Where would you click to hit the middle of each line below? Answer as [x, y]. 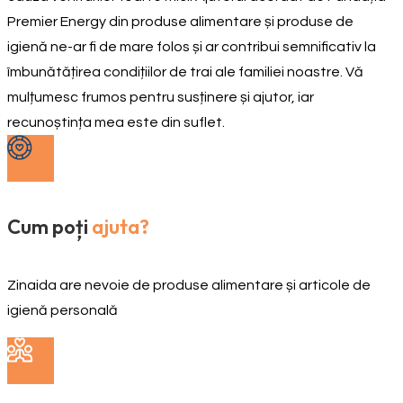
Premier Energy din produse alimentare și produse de [180, 21]
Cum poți [48, 227]
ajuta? [121, 227]
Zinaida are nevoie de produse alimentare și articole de [189, 286]
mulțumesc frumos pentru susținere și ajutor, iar [161, 97]
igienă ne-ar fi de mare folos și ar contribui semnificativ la [192, 46]
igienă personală [63, 311]
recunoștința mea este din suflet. [116, 122]
